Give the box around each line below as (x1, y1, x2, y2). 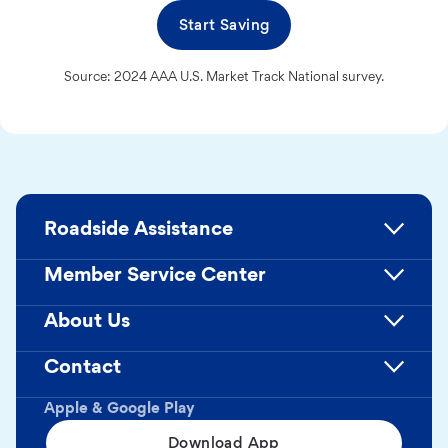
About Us (44, 307, 130, 332)
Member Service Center (44, 261, 266, 286)
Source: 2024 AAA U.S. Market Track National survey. (64, 67, 384, 84)
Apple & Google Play (44, 397, 195, 417)
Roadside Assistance (44, 215, 233, 240)
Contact (44, 353, 121, 378)
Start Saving (178, 14, 270, 34)
